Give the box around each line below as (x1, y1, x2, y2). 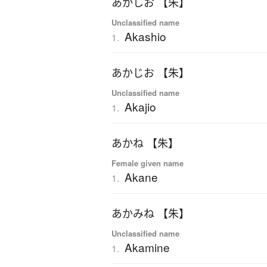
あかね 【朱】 (111, 136, 179, 151)
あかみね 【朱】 (111, 206, 190, 221)
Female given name (111, 157, 184, 169)
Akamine (125, 239, 170, 256)
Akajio (125, 98, 156, 115)
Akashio (125, 28, 166, 45)
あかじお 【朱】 (111, 66, 190, 80)
